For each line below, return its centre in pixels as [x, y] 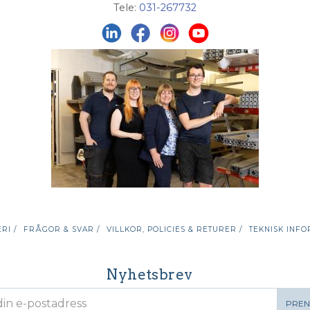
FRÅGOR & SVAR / [61, 230]
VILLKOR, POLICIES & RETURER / [174, 230]
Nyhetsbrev [150, 275]
